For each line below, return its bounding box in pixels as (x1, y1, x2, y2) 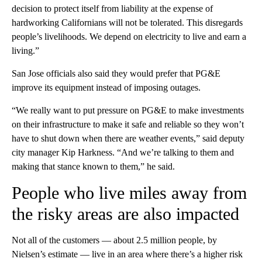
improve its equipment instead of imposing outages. (12, 82, 201, 93)
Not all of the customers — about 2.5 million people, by (12, 235, 217, 246)
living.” (12, 46, 39, 56)
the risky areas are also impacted (12, 204, 239, 224)
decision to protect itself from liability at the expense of (12, 4, 213, 14)
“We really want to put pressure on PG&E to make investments (12, 105, 244, 116)
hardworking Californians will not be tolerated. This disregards (12, 18, 243, 28)
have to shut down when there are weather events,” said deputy (12, 133, 244, 144)
